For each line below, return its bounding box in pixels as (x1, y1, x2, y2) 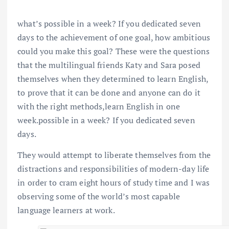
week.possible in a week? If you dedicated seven (17, 114, 195, 126)
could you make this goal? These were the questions (17, 45, 210, 57)
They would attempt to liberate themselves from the (17, 149, 211, 161)
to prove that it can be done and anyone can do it (17, 86, 200, 98)
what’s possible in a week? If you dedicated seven (17, 17, 201, 29)
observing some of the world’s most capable (17, 190, 180, 202)
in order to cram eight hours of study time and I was (17, 176, 210, 188)
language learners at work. (17, 204, 115, 216)
